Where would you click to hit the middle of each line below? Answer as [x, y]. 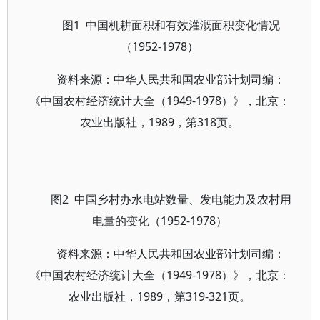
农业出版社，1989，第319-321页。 [159, 296]
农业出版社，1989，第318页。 [159, 122]
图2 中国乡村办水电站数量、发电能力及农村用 [171, 199]
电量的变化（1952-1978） [159, 221]
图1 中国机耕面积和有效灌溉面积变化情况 [171, 25]
